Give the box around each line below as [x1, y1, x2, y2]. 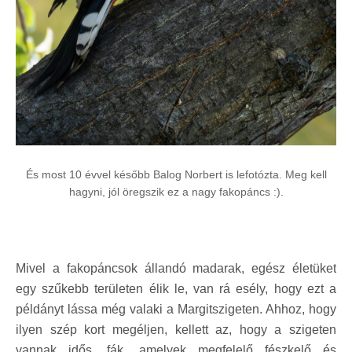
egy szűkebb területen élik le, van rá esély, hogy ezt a [16, 281, 336, 295]
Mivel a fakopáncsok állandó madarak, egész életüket [16, 261, 336, 275]
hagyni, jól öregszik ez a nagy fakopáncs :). [68, 185, 284, 198]
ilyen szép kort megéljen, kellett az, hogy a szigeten [16, 322, 336, 336]
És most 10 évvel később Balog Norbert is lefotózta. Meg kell [25, 167, 327, 181]
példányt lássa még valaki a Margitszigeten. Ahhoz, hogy [16, 302, 336, 316]
